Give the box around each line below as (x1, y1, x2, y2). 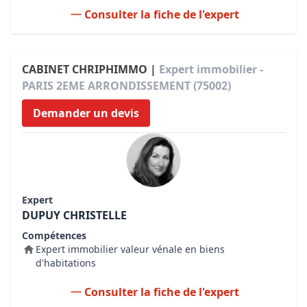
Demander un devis (33, 106, 139, 121)
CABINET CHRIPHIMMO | (22, 62, 159, 77)
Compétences (22, 229, 86, 242)
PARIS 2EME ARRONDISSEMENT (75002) (22, 78, 231, 93)
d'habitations (36, 256, 96, 269)
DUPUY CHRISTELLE (22, 208, 127, 223)
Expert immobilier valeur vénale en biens (36, 243, 225, 256)
